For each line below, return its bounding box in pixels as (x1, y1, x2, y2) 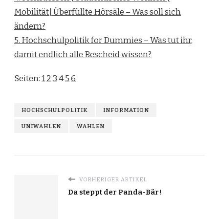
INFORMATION (103, 106, 149, 113)
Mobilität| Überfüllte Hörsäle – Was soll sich (14, 7, 181, 18)
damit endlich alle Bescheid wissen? (14, 49, 152, 60)
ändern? (14, 21, 45, 32)
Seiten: (14, 73, 42, 84)
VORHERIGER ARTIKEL (78, 175, 147, 183)
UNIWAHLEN (22, 122, 61, 130)
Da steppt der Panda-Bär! (68, 187, 162, 197)
